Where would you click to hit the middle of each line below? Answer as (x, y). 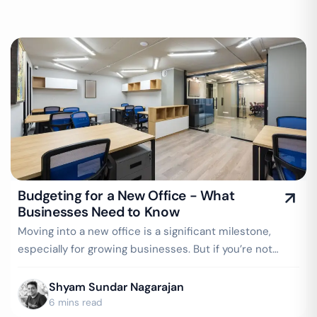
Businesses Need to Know (99, 212)
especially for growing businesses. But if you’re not (145, 249)
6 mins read (76, 302)
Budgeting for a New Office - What (126, 196)
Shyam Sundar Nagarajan (116, 287)
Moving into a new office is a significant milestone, (144, 231)
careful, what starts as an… (84, 267)
